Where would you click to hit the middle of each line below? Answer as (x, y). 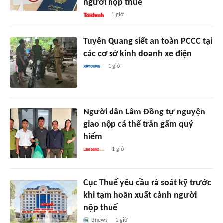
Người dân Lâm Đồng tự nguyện (144, 112)
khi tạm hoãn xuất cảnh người (140, 196)
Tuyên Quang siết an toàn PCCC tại (147, 42)
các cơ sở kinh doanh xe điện (137, 54)
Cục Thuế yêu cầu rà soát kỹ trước (147, 183)
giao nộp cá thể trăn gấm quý (138, 125)
